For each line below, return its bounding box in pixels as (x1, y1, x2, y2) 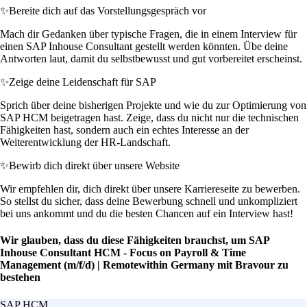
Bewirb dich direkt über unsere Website (9, 160, 180, 172)
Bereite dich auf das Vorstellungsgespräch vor (9, 5, 206, 17)
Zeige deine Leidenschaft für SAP (9, 76, 156, 88)
